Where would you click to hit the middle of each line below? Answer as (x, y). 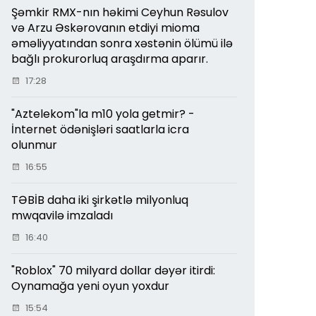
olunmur (34, 145)
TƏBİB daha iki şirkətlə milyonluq (100, 200)
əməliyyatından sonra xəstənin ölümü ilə (122, 43)
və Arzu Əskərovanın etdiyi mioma (105, 28)
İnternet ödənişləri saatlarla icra (100, 129)
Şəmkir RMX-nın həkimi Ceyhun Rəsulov (120, 12)
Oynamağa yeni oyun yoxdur (90, 286)
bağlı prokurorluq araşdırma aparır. (110, 59)
